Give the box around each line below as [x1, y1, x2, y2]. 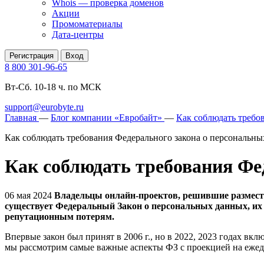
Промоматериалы [52, 19, 123, 29]
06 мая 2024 [5, 190, 54, 200]
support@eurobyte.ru [5, 102, 84, 112]
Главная [5, 113, 37, 123]
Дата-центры [52, 29, 104, 39]
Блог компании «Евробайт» [51, 113, 162, 123]
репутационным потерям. [5, 211, 114, 222]
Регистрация [9, 51, 54, 60]
